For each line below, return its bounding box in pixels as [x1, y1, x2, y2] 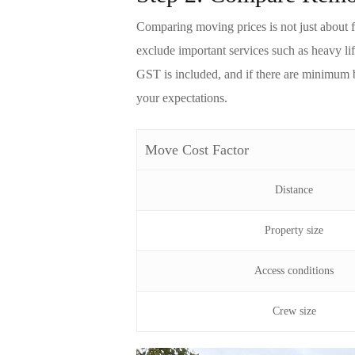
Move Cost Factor [145, 142, 249, 158]
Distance [275, 184, 313, 197]
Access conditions [254, 265, 334, 277]
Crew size [272, 305, 316, 318]
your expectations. [136, 91, 227, 105]
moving [196, 20, 234, 34]
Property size [265, 224, 323, 237]
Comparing [136, 20, 196, 34]
